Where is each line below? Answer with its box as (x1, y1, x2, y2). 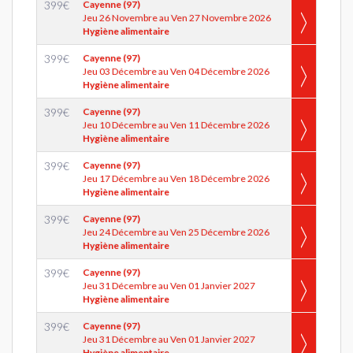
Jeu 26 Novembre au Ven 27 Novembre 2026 (83, 12, 271, 24)
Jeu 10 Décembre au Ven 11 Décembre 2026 (83, 119, 269, 131)
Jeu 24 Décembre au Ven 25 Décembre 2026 (83, 226, 269, 238)
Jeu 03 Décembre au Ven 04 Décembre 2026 (83, 65, 269, 77)
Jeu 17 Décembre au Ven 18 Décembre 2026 (83, 173, 269, 184)
